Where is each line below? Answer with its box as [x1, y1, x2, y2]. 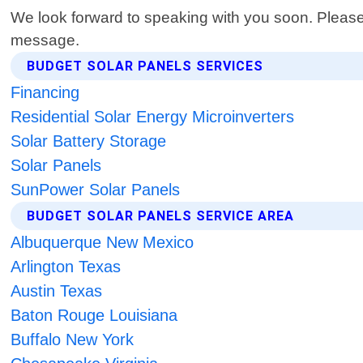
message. [11, 32, 80, 49]
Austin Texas [11, 282, 103, 301]
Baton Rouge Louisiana [11, 306, 178, 325]
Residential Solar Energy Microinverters [11, 108, 295, 126]
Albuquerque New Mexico [11, 233, 194, 252]
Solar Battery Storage [11, 132, 167, 151]
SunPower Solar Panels [11, 181, 181, 199]
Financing [11, 83, 80, 102]
